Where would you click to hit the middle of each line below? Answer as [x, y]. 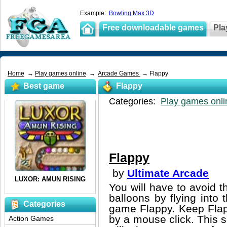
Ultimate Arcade [168, 173]
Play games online [61, 73]
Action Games [31, 218]
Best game [44, 86]
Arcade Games [119, 73]
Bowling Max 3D [131, 13]
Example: [94, 13]
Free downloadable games [153, 28]
